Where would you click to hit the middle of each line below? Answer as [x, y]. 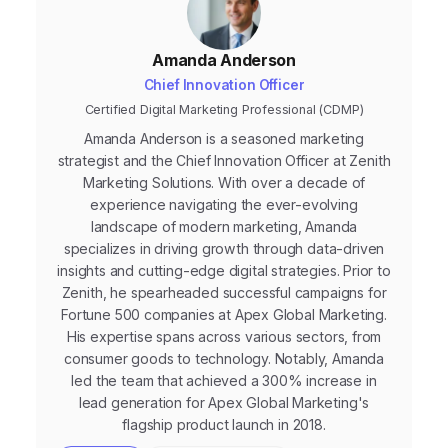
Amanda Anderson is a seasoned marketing [224, 138]
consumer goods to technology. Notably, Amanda [224, 358]
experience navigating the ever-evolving [224, 204]
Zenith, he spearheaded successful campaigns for [224, 292]
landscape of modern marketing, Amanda [224, 226]
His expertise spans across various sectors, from [224, 336]
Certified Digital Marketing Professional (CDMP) [224, 109]
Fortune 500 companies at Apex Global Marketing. [224, 314]
